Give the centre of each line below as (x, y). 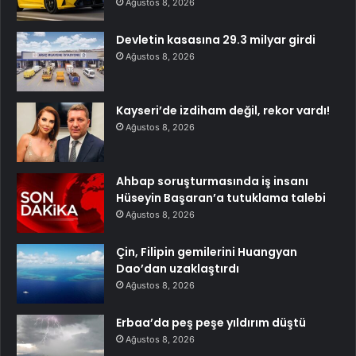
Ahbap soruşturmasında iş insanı (212, 181)
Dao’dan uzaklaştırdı (178, 268)
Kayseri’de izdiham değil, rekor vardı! (223, 110)
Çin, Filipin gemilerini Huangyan (207, 252)
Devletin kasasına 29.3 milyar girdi (216, 39)
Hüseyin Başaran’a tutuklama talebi (221, 197)
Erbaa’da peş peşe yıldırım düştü (211, 322)
